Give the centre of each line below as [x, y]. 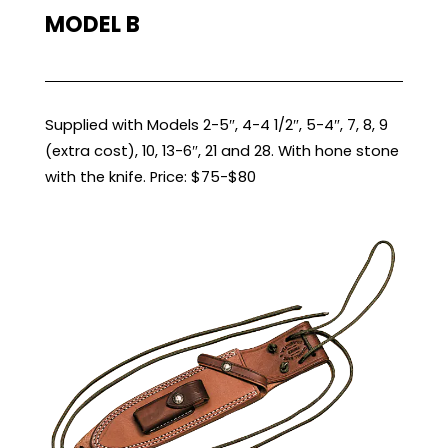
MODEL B [92, 24]
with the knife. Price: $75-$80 [150, 177]
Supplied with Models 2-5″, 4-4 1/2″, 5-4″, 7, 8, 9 [216, 125]
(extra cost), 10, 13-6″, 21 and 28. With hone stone [221, 151]
